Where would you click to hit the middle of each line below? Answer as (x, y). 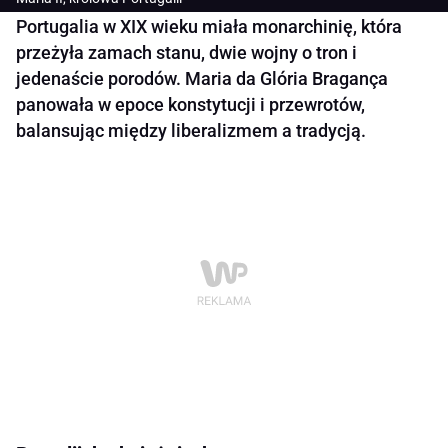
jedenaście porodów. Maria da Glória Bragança (202, 79)
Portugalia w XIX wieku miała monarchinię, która (209, 27)
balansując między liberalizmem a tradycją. (191, 131)
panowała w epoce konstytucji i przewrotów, (190, 105)
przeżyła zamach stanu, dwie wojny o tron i (186, 53)
